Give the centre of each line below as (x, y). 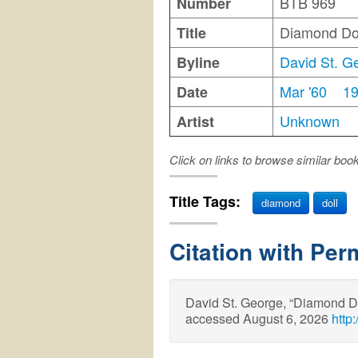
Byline (198, 63)
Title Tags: (207, 201)
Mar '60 (303, 91)
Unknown (310, 121)
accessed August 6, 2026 (259, 319)
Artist (195, 122)
